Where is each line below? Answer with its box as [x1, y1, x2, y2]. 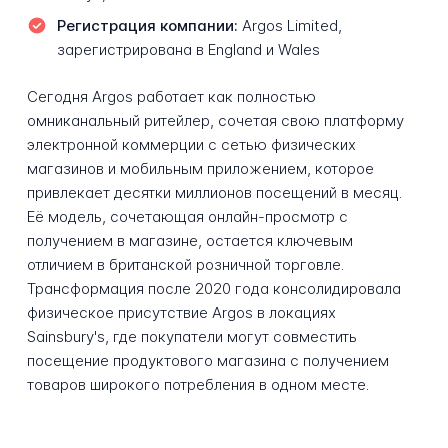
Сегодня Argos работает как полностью [26, 86, 316, 106]
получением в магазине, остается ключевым [26, 230, 353, 250]
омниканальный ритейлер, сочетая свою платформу [26, 110, 404, 130]
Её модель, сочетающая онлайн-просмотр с [26, 206, 348, 226]
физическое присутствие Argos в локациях [26, 302, 336, 322]
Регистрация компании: [56, 15, 238, 35]
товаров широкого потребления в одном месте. [26, 374, 369, 394]
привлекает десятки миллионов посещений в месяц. [26, 182, 402, 202]
